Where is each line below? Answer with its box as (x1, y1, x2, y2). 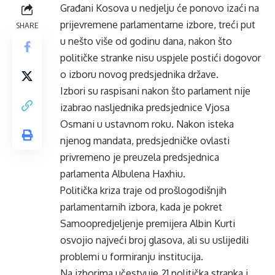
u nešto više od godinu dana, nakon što (60, 35, 232, 47)
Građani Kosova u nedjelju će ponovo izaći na (60, 2, 259, 14)
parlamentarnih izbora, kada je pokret (60, 201, 222, 213)
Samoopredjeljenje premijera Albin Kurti (60, 217, 235, 230)
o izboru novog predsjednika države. (60, 68, 219, 80)
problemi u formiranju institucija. (60, 250, 203, 263)
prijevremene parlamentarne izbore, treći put (60, 18, 255, 31)
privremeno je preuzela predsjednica (60, 151, 219, 163)
